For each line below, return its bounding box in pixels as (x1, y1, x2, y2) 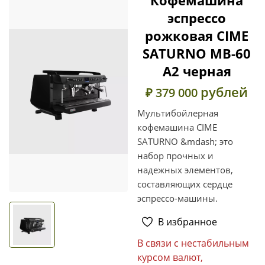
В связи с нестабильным (137, 236, 249, 250)
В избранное (158, 215, 217, 228)
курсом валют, (137, 250, 203, 264)
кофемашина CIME (137, 121, 217, 133)
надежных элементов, (137, 163, 233, 176)
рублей (201, 82, 248, 101)
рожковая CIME (145, 26, 248, 44)
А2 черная (162, 62, 231, 80)
